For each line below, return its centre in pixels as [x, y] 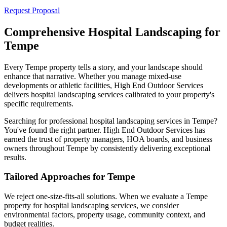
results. [15, 157]
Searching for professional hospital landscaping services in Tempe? [111, 121]
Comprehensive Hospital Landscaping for [112, 32]
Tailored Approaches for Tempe [69, 177]
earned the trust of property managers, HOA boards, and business [108, 139]
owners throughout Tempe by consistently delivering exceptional [107, 148]
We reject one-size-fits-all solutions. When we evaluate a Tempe [106, 197]
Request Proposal [32, 10]
